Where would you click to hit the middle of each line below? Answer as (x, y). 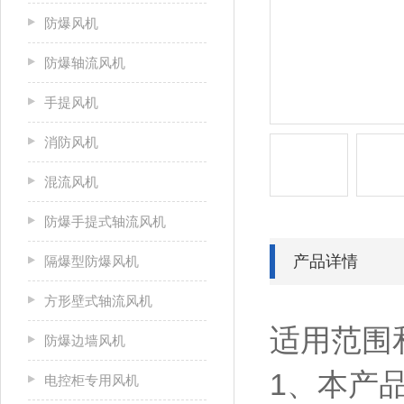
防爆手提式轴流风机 (105, 221)
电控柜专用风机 (92, 380)
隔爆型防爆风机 (92, 261)
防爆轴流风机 (85, 63)
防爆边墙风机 (85, 340)
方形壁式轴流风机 (98, 301)
